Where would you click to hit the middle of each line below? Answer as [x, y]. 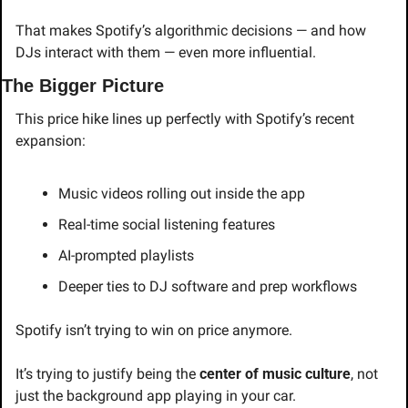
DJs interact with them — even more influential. [166, 53]
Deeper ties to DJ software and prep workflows [208, 287]
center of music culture [275, 374]
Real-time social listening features [167, 225]
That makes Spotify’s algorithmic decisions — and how [191, 31]
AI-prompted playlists [126, 256]
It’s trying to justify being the [107, 374]
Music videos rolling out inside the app [182, 194]
